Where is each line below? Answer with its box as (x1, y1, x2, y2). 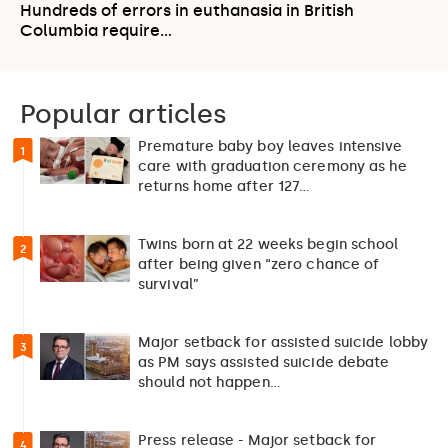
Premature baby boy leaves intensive (138, 137, 403, 155)
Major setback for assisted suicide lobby (138, 333, 428, 351)
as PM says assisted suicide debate (138, 353, 390, 371)
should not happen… (138, 373, 281, 391)
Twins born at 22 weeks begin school (138, 235, 399, 253)
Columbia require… (20, 20, 172, 40)
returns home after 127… (138, 177, 311, 195)
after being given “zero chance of (138, 255, 380, 273)
